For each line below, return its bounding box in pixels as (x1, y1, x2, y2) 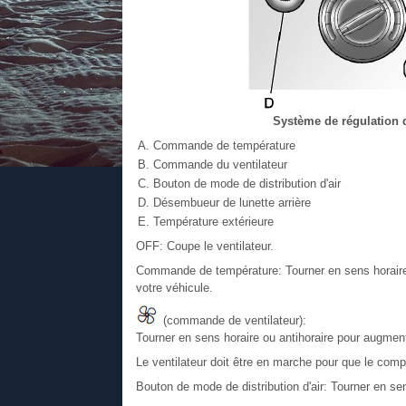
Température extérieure (152, 214, 274, 228)
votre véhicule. (135, 280, 213, 295)
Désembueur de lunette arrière (152, 195, 311, 209)
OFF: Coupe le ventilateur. (135, 238, 274, 253)
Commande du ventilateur (152, 157, 287, 171)
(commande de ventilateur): (159, 313, 306, 327)
